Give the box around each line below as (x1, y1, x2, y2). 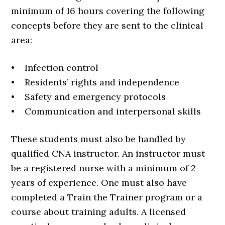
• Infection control (11, 61, 99, 73)
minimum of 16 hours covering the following (11, 5, 205, 17)
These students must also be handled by (11, 133, 186, 145)
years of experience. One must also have (11, 176, 187, 188)
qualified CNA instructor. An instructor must (11, 147, 205, 159)
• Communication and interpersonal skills (11, 105, 201, 117)
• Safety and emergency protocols (11, 90, 166, 102)
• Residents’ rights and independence (11, 76, 180, 88)
